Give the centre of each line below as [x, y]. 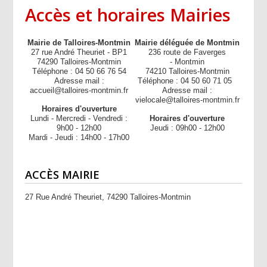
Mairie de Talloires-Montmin [79, 43]
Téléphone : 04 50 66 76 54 [79, 72]
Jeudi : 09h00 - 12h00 [187, 128]
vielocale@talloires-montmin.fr [187, 100]
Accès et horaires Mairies [128, 15]
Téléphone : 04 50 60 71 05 [187, 81]
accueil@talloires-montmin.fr [79, 91]
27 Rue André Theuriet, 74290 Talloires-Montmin [108, 197]
